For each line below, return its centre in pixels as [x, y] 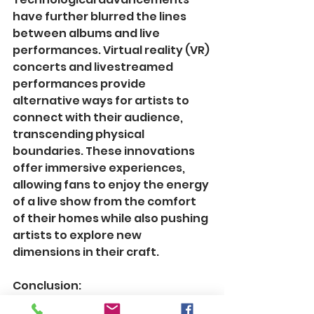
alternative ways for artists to [102, 101]
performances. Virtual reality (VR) [112, 50]
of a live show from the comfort [105, 202]
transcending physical [80, 135]
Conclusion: [47, 286]
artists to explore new [78, 235]
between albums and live [87, 34]
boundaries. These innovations [105, 151]
